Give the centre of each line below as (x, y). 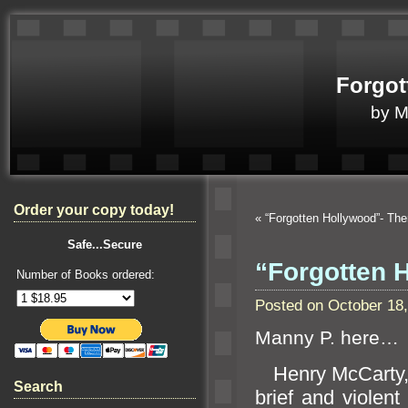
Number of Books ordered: (86, 275)
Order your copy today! (94, 210)
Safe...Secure (105, 245)
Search (38, 387)
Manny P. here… (327, 338)
